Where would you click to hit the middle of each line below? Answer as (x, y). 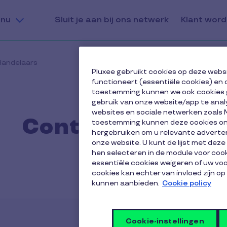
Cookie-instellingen (165, 221)
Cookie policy (187, 183)
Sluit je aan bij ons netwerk (112, 20)
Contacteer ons (113, 127)
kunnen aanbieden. (126, 183)
